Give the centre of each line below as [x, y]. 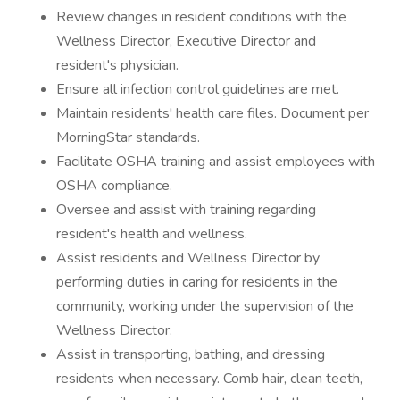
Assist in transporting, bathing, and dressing [191, 354]
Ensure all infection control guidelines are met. [198, 89]
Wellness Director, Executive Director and [186, 41]
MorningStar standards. [128, 137]
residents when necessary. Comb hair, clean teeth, [209, 379]
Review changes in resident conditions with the [201, 17]
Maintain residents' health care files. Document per [212, 113]
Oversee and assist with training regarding [186, 210]
